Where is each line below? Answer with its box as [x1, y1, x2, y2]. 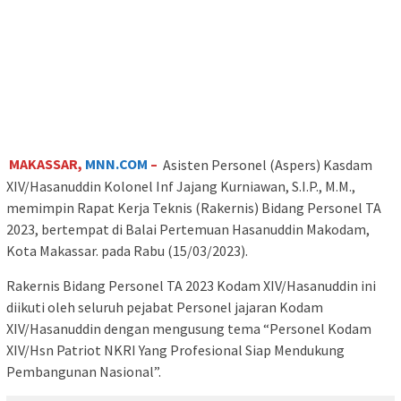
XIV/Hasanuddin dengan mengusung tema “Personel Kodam [6, 319, 371, 337]
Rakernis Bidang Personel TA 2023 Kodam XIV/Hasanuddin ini [6, 276, 376, 294]
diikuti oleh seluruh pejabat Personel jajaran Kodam [6, 297, 323, 316]
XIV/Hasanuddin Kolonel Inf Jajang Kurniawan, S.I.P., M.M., [6, 176, 355, 195]
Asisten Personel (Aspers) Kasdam [163, 155, 373, 174]
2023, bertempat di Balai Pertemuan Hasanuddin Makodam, [6, 219, 370, 238]
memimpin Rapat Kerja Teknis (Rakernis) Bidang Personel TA [6, 198, 381, 217]
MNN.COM [85, 155, 149, 174]
